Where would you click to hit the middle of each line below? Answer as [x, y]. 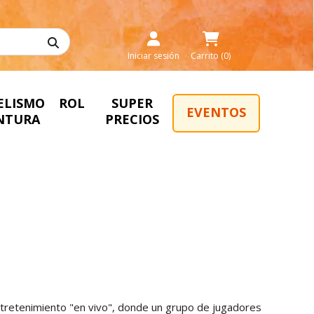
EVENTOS [217, 112]
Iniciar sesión [154, 55]
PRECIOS [132, 119]
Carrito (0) [211, 55]
